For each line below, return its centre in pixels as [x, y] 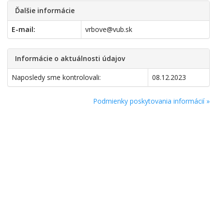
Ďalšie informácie [45, 10]
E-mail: [23, 29]
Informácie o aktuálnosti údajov [70, 58]
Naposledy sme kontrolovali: [56, 77]
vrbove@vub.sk [109, 29]
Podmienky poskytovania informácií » [151, 101]
